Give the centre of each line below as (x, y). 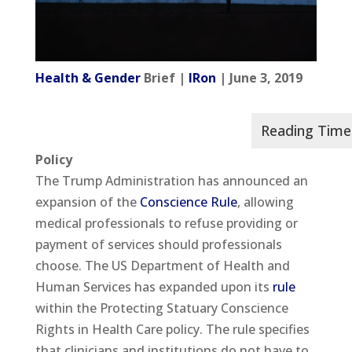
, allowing (265, 202)
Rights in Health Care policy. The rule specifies (172, 329)
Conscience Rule (188, 202)
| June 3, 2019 (259, 77)
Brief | (164, 77)
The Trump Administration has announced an (171, 180)
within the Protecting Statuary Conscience (161, 308)
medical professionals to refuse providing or (166, 223)
